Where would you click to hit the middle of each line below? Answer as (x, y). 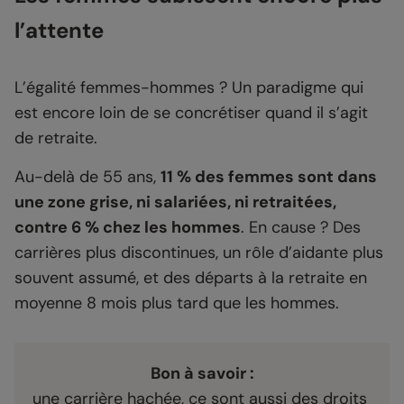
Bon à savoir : (202, 374)
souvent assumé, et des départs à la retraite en (191, 278)
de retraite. (56, 138)
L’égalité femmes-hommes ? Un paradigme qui (189, 88)
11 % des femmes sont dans (269, 177)
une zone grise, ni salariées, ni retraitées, (175, 202)
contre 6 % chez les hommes (128, 228)
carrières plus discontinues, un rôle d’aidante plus (199, 253)
